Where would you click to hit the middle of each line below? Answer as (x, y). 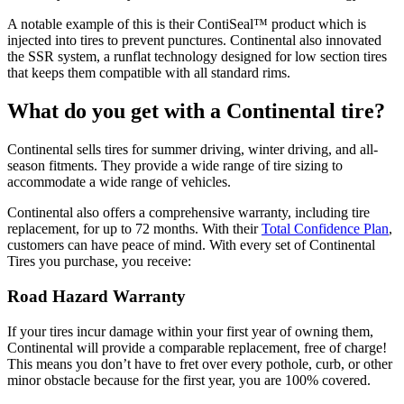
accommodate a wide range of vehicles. (119, 182)
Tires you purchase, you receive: (99, 262)
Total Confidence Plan (325, 229)
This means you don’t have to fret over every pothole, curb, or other (200, 363)
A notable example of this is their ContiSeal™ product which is (187, 24)
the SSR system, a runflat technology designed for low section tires (197, 57)
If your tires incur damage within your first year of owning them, (190, 331)
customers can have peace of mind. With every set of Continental (191, 245)
